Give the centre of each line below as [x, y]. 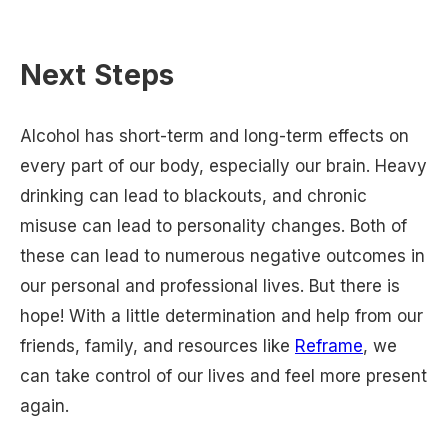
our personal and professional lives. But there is [210, 285]
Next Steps [97, 74]
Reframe [329, 345]
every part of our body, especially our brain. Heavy [223, 165]
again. [47, 405]
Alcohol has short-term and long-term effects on [214, 135]
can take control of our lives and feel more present [223, 375]
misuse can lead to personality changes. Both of [213, 225]
